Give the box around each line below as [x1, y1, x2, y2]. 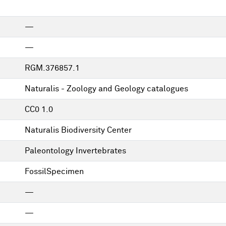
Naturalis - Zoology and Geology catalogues [25, 85, 188, 93]
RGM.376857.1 [25, 64, 80, 72]
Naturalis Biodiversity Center [25, 126, 132, 134]
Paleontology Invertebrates [25, 147, 126, 155]
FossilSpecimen [25, 167, 84, 176]
